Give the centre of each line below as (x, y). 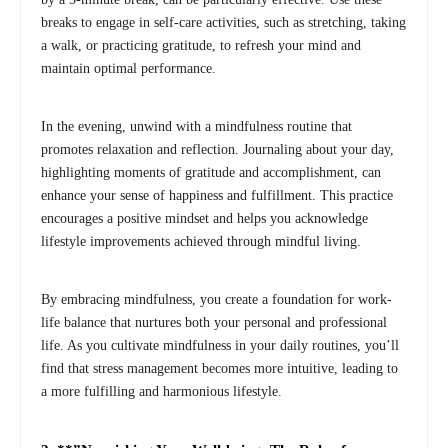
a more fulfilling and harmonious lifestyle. (161, 391)
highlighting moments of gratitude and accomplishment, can (211, 172)
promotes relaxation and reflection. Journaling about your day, (217, 149)
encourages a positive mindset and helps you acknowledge (204, 218)
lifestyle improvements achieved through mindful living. (201, 241)
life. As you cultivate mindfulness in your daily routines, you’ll (220, 345)
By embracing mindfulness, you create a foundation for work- (216, 299)
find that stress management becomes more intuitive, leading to (219, 368)
